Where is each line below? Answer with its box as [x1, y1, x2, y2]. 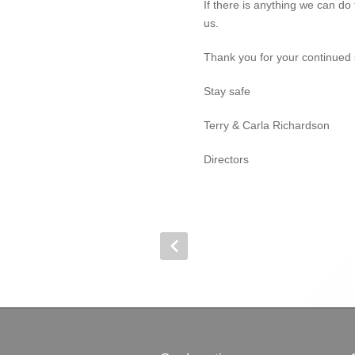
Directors [204, 153, 249, 166]
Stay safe [204, 85, 250, 97]
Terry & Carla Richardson [204, 119, 330, 132]
